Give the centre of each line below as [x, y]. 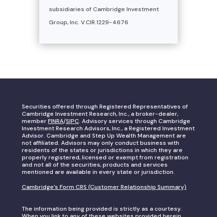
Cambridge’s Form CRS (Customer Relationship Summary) [104, 187]
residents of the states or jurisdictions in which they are [102, 150]
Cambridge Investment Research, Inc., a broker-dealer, [100, 114]
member [35, 121]
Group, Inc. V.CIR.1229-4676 [88, 22]
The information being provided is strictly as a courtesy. [101, 209]
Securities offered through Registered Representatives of [105, 106]
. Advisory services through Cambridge [134, 121]
